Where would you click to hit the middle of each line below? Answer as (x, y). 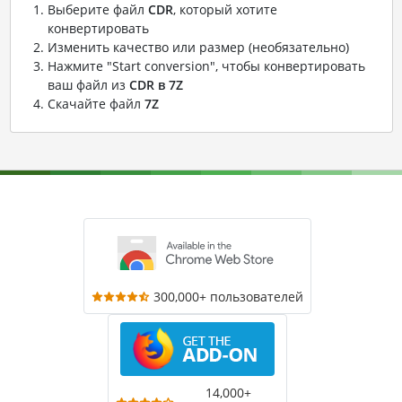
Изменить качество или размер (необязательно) (198, 47)
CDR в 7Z (156, 85)
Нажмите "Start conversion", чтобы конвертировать (206, 66)
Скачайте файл (96, 104)
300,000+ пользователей (228, 297)
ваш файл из (88, 85)
